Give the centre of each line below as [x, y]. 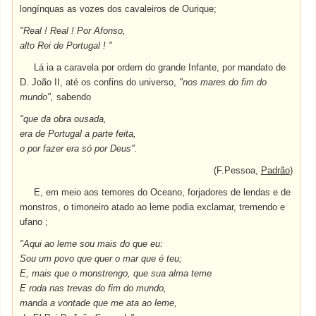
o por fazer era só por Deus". [79, 148]
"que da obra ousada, [63, 119]
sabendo [74, 97]
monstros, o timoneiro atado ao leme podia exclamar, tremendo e [153, 207]
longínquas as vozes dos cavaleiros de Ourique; [119, 9]
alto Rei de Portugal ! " [66, 45]
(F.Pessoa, [237, 170]
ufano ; [34, 222]
